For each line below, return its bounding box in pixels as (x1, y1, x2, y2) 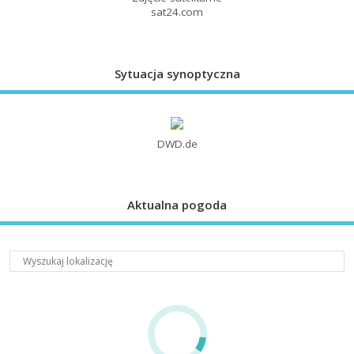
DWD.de (156, 136, 198, 151)
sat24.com (151, 5, 203, 20)
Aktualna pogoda (127, 197, 227, 213)
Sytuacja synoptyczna (114, 66, 240, 82)
